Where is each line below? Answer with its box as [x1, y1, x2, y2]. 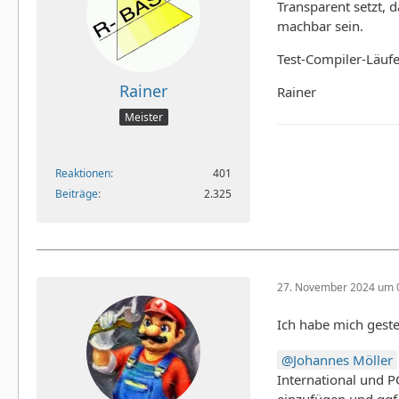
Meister [124, 110, 163, 126]
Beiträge [55, 186, 98, 202]
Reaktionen [55, 166, 110, 182]
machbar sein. [277, 16, 363, 35]
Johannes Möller [293, 350, 393, 369]
